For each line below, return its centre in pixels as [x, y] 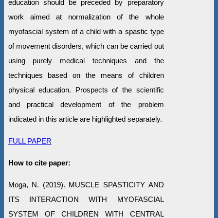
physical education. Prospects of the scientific [86, 90]
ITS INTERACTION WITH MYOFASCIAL [86, 200]
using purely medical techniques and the [86, 61]
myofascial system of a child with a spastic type [86, 32]
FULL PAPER [30, 141]
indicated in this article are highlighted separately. [85, 119]
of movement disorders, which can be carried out [86, 46]
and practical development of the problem [86, 105]
